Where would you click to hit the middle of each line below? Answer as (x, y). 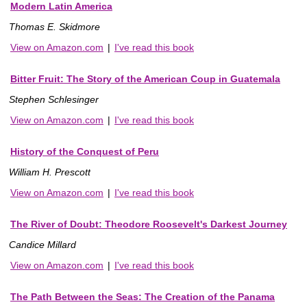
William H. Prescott (50, 172)
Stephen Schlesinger (54, 99)
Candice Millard (42, 244)
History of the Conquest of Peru (85, 151)
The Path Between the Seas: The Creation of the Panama (143, 296)
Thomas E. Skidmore (54, 26)
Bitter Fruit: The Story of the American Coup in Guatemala (145, 78)
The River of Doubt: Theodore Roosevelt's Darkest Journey (149, 224)
